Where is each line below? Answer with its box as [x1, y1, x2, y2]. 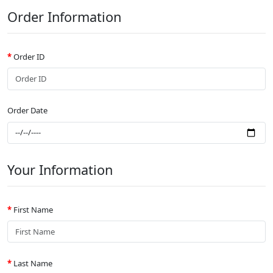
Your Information [7, 161, 113, 179]
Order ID [13, 51, 44, 62]
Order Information [7, 8, 121, 26]
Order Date [7, 105, 48, 116]
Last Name [13, 257, 52, 269]
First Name [13, 204, 53, 215]
